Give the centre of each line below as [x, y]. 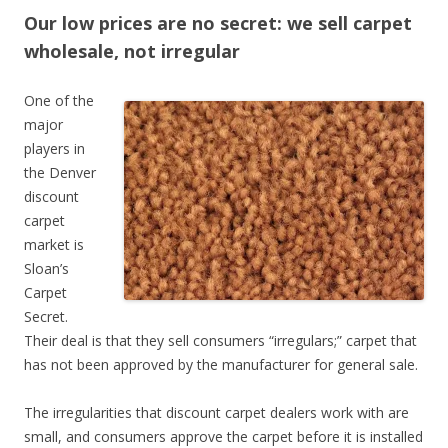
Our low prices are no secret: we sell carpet [218, 23]
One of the [59, 100]
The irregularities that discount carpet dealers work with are [216, 412]
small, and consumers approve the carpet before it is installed [223, 436]
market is [54, 244]
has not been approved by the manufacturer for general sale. [221, 364]
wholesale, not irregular [132, 51]
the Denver [60, 172]
